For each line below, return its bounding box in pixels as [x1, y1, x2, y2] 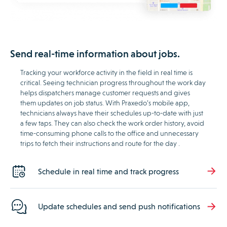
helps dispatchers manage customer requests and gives [20, 89, 190, 97]
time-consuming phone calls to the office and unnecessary [20, 129, 199, 138]
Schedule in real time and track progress [38, 166, 179, 176]
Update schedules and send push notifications [38, 202, 200, 212]
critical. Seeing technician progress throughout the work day [20, 79, 206, 87]
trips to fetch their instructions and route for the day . [20, 139, 180, 148]
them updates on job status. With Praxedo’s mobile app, [20, 99, 190, 107]
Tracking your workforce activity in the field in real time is [20, 68, 193, 77]
